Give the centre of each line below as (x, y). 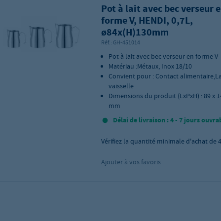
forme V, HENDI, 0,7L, (147, 20)
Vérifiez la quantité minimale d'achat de (159, 141)
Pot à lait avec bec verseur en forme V (163, 56)
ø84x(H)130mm (135, 32)
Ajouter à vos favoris (131, 162)
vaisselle (121, 86)
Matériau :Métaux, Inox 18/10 (150, 66)
